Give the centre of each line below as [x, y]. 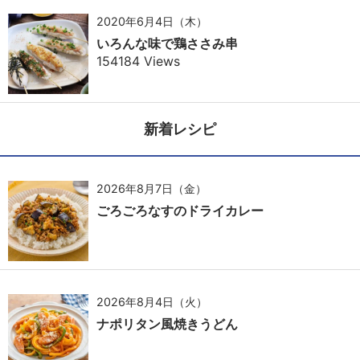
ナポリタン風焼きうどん [167, 323]
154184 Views [138, 61]
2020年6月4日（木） [152, 21]
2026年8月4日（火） [152, 301]
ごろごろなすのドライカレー [180, 210]
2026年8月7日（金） [151, 188]
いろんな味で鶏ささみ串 [167, 43]
